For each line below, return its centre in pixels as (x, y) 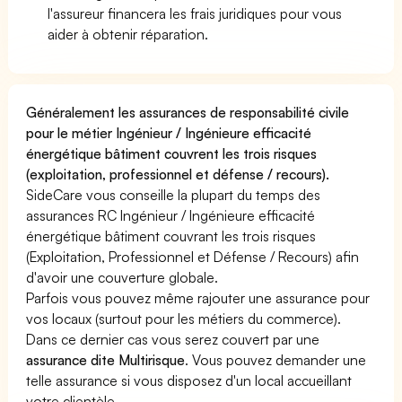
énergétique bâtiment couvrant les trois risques (171, 236)
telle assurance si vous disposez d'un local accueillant (189, 380)
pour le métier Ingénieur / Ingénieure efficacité (169, 132)
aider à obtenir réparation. (128, 34)
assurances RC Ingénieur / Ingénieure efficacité (171, 215)
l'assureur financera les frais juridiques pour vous (195, 13)
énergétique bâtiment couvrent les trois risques (172, 153)
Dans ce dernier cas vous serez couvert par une (173, 339)
